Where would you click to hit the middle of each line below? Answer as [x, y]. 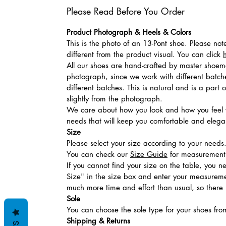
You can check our [98, 154]
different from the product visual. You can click [145, 54]
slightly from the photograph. [115, 99]
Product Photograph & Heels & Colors [129, 32]
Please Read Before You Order [126, 11]
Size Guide [149, 154]
